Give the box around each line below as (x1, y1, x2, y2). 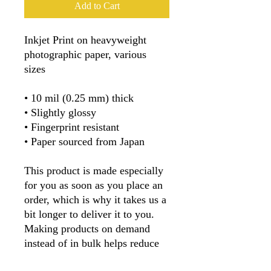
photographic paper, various (24, 48, 146, 60)
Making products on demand (24, 222, 150, 235)
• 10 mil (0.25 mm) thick (24, 91, 134, 104)
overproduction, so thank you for (24, 251, 169, 264)
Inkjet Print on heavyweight (24, 33, 146, 46)
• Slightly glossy (24, 106, 96, 119)
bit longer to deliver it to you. (24, 207, 154, 220)
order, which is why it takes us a (24, 193, 166, 206)
